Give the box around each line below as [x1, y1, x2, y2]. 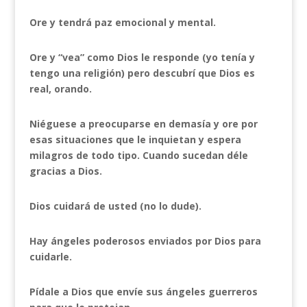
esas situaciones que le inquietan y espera [29, 133, 241, 146]
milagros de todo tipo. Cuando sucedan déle [29, 149, 248, 162]
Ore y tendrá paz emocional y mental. [29, 16, 216, 29]
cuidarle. [29, 250, 72, 263]
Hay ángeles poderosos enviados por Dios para [29, 234, 261, 247]
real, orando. [29, 82, 92, 95]
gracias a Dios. [29, 164, 102, 177]
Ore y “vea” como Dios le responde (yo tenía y [29, 51, 255, 64]
